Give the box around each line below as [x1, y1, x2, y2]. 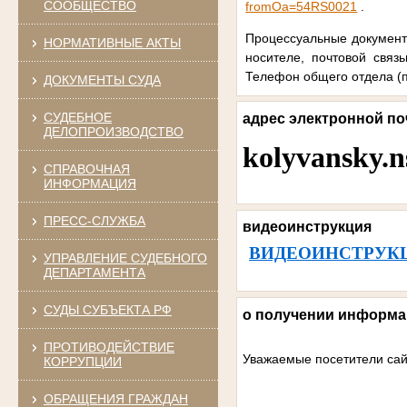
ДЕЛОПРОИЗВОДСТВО [43, 124, 184, 139]
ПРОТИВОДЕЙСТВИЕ [43, 339, 174, 354]
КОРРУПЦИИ [43, 353, 122, 369]
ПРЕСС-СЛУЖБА [43, 213, 145, 228]
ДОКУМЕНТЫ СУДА [43, 72, 161, 87]
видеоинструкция [242, 218, 372, 235]
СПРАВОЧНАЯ [43, 161, 130, 176]
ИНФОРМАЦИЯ [43, 175, 136, 191]
